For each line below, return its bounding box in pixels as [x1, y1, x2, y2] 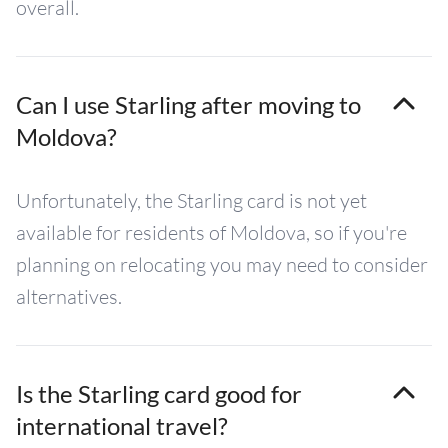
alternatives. [16, 283, 122, 309]
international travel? [16, 410, 228, 440]
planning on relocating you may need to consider [16, 251, 428, 277]
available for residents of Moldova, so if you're [16, 219, 407, 245]
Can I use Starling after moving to [16, 89, 361, 119]
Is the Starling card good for [16, 378, 302, 408]
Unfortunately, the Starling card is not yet [16, 187, 367, 213]
